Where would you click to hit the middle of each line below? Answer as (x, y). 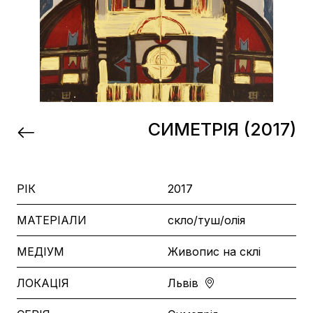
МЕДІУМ (41, 252)
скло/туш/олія (206, 220)
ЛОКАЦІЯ (43, 283)
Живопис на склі (214, 252)
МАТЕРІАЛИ (52, 220)
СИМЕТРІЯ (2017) (222, 129)
